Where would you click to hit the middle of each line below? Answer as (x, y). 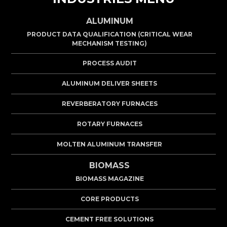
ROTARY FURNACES (109, 124)
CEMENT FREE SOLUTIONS (109, 219)
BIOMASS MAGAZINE (109, 179)
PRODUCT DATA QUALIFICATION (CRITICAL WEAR (109, 34)
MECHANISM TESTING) (109, 43)
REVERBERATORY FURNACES (109, 104)
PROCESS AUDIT (109, 63)
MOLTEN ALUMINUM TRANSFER (109, 144)
